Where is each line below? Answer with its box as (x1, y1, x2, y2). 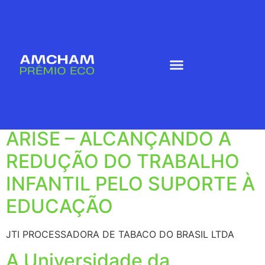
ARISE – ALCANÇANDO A (6, 127, 231, 150)
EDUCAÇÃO (6, 194, 113, 218)
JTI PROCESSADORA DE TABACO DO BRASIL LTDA (6, 228, 234, 240)
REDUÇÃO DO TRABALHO (6, 149, 240, 173)
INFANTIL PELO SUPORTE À (6, 172, 255, 195)
